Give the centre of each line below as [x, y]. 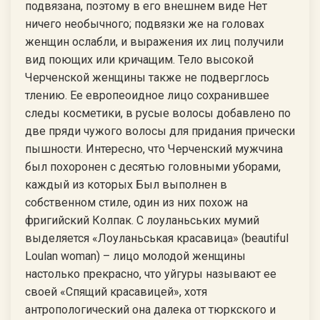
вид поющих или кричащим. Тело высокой [139, 60]
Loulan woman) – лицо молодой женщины [135, 256]
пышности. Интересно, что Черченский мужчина [154, 149]
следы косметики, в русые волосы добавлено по [158, 113]
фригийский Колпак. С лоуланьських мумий [142, 220]
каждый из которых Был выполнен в [126, 185]
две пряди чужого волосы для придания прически [160, 131]
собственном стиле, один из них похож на [136, 202]
